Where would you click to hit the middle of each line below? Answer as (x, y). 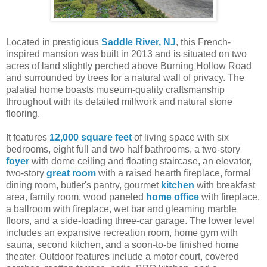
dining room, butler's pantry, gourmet (83, 185)
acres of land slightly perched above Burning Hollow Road (129, 66)
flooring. (23, 113)
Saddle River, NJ (139, 42)
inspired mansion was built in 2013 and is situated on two (126, 54)
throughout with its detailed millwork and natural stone (119, 101)
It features (28, 137)
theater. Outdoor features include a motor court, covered (122, 256)
